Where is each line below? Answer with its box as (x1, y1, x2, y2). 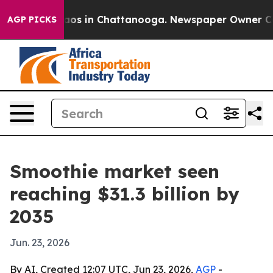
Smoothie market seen (10, 160, 219, 183)
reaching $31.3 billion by (10, 182, 239, 205)
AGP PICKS (7, 14, 57, 25)
